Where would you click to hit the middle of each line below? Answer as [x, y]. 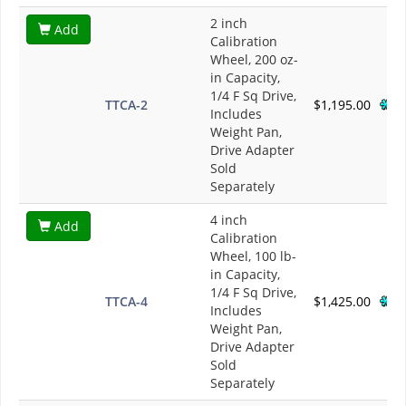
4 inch [229, 220]
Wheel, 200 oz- [254, 60]
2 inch [229, 24]
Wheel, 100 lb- [253, 256]
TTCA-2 [126, 105]
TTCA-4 [126, 302]
